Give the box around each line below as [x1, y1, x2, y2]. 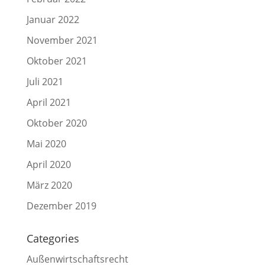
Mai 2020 [26, 137, 66, 150]
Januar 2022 [26, 13, 79, 26]
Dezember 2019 [26, 199, 96, 212]
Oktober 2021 [26, 54, 87, 67]
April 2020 [26, 158, 71, 171]
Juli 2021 [26, 75, 63, 88]
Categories [26, 231, 79, 245]
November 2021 [26, 34, 98, 47]
